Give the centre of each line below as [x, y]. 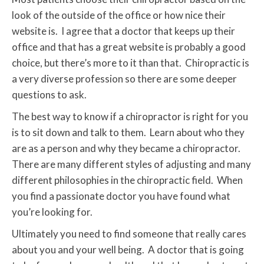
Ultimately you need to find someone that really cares [129, 234]
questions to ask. [49, 95]
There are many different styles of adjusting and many [131, 164]
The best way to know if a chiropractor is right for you [130, 117]
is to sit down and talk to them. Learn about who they [128, 133]
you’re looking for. [52, 212]
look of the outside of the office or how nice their [119, 15]
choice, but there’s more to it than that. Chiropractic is [131, 63]
